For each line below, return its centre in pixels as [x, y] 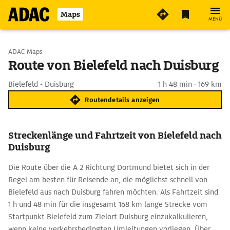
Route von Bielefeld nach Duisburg [114, 65]
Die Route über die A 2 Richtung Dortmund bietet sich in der [109, 167]
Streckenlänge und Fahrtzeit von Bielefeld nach [115, 135]
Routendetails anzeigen [122, 100]
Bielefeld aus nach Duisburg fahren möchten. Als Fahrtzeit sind [113, 192]
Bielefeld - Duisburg [41, 84]
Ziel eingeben [51, 78]
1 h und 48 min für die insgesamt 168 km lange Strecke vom [108, 204]
